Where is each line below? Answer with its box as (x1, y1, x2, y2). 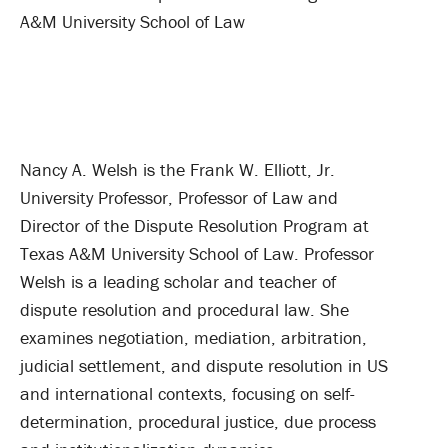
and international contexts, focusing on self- (20, 382, 355, 405)
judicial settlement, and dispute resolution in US (20, 354, 388, 377)
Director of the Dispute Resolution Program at (20, 214, 369, 237)
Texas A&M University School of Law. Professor (20, 242, 374, 265)
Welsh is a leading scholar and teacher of (20, 270, 336, 293)
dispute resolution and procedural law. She (20, 298, 349, 321)
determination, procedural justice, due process (20, 410, 376, 433)
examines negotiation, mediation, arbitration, (20, 326, 367, 349)
